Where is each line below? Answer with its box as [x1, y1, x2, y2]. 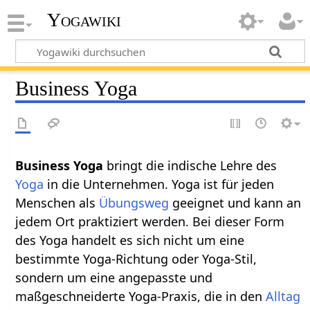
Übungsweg [99, 194, 170, 211]
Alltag [266, 287, 301, 304]
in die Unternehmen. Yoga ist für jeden [44, 175, 275, 192]
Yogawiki [46, 9, 121, 31]
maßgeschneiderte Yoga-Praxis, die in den [15, 287, 266, 304]
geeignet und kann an [169, 194, 302, 211]
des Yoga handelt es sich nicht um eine [15, 231, 245, 248]
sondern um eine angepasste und [15, 268, 213, 286]
